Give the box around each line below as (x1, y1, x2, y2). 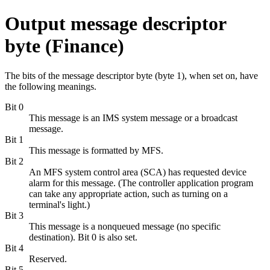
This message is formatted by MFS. (29, 145, 163, 155)
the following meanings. (5, 81, 96, 92)
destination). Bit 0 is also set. (29, 231, 137, 242)
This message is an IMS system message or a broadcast (29, 112, 237, 123)
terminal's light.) (29, 199, 90, 210)
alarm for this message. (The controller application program (29, 177, 253, 188)
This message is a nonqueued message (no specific (29, 221, 221, 231)
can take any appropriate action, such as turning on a (29, 188, 228, 199)
